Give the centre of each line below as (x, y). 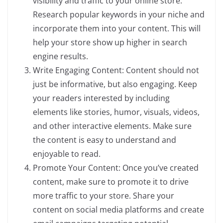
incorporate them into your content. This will (117, 28)
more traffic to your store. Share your (104, 196)
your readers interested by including (101, 98)
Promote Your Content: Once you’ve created (116, 168)
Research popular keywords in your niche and (119, 14)
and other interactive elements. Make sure (112, 126)
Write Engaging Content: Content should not (116, 70)
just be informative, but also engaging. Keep (115, 84)
